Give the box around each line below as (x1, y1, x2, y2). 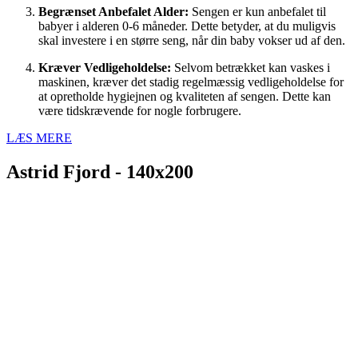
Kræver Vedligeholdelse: (38, 61, 171, 74)
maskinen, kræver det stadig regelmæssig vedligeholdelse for (38, 75, 344, 89)
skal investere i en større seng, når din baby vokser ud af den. (38, 34, 345, 47)
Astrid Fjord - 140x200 (6, 161, 193, 182)
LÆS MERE (6, 131, 72, 145)
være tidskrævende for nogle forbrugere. (38, 104, 241, 117)
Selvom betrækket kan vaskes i (171, 61, 330, 74)
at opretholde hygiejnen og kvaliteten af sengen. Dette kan (38, 89, 331, 103)
